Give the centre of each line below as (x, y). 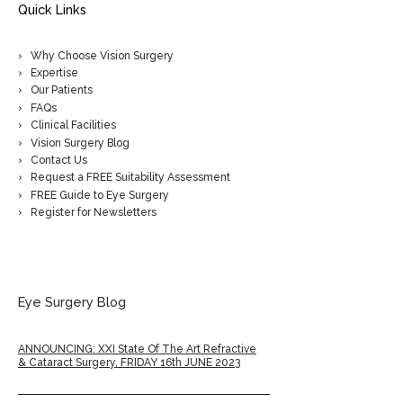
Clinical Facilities (74, 125)
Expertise (55, 73)
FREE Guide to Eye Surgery (100, 195)
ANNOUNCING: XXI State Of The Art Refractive (137, 349)
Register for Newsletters (94, 212)
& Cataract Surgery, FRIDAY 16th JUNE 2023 (129, 362)
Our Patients (62, 90)
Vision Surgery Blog (81, 143)
